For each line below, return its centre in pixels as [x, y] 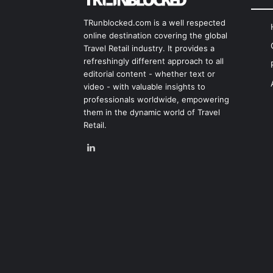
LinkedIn [116, 148]
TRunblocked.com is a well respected [154, 23]
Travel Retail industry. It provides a [149, 48]
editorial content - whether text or [149, 74]
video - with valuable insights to [144, 87]
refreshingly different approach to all [154, 61]
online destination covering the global [155, 36]
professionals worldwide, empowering [156, 100]
